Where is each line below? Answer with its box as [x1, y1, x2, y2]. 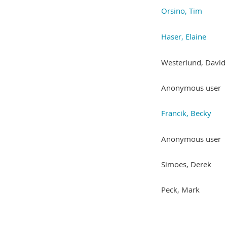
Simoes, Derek [161, 159, 211, 169]
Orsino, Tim [161, 5, 202, 16]
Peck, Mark [161, 184, 200, 195]
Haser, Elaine [161, 31, 206, 42]
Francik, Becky [161, 107, 211, 118]
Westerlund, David [161, 57, 225, 67]
